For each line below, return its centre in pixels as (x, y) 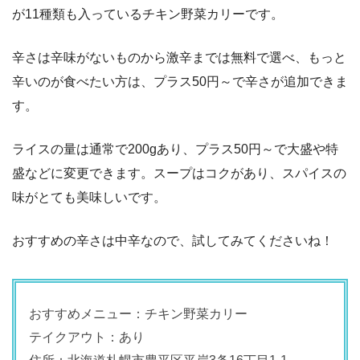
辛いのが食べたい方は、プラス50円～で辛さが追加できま (180, 81)
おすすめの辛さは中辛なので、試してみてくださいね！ (173, 240)
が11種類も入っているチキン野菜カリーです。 (148, 14)
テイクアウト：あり (87, 337)
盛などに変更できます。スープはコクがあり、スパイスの (179, 173)
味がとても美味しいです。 (89, 197)
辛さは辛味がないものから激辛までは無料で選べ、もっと (179, 57)
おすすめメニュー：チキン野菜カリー (138, 313)
